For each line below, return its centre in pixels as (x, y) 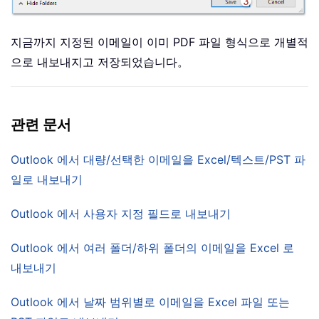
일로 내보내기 (47, 180)
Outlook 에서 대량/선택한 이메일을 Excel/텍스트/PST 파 (158, 160)
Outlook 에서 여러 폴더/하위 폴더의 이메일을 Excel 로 (152, 248)
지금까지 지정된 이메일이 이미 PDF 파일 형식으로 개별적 (159, 42)
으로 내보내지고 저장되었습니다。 (100, 62)
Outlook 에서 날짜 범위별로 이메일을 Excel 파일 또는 (150, 302)
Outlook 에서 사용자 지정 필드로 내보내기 (121, 214)
